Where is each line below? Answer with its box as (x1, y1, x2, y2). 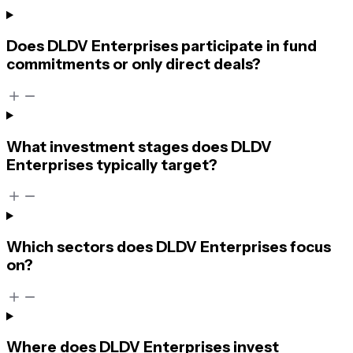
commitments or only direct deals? (6, 55, 261, 74)
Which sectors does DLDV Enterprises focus (6, 237, 331, 256)
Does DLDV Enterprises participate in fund (6, 37, 317, 56)
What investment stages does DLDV (6, 137, 272, 156)
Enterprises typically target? (6, 155, 217, 174)
